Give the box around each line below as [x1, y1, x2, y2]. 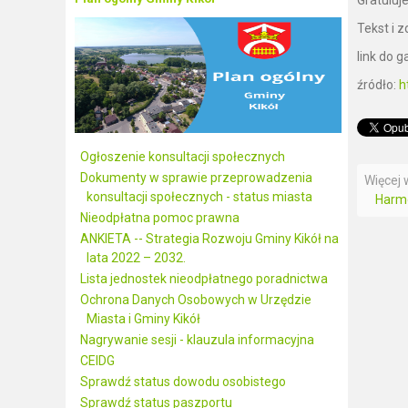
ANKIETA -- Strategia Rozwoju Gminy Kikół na [80, 231, 339, 246]
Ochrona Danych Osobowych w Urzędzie [80, 292, 311, 307]
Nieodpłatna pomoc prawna [80, 210, 240, 225]
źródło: [357, 76, 399, 92]
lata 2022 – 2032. [87, 250, 186, 265]
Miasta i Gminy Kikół [87, 311, 200, 326]
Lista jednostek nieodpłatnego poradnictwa [80, 271, 328, 286]
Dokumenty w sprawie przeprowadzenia [80, 170, 312, 185]
